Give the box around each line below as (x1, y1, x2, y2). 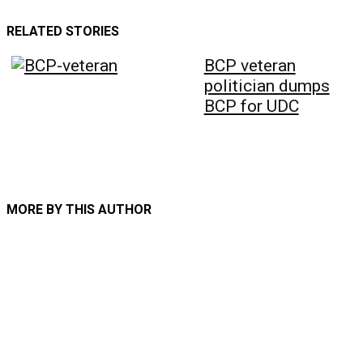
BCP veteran (203, 56, 296, 76)
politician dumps (203, 76, 330, 96)
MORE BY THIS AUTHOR (6, 201, 152, 217)
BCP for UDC (203, 96, 299, 117)
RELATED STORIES (6, 23, 119, 40)
